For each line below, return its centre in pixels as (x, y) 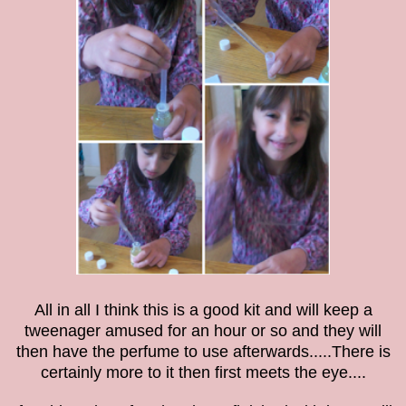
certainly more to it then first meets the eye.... (203, 372)
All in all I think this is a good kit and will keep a (203, 309)
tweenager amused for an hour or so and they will (203, 330)
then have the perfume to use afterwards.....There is (203, 351)
